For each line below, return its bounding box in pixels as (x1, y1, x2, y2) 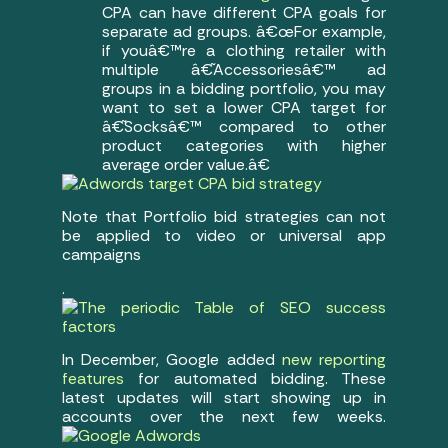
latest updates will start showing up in (62, 387, 386, 409)
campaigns (62, 244, 142, 266)
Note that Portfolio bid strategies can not (62, 206, 386, 228)
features (62, 368, 125, 390)
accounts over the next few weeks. (62, 406, 386, 428)
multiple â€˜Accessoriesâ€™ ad (102, 59, 386, 81)
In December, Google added (62, 349, 282, 371)
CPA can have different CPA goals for (102, 2, 386, 24)
